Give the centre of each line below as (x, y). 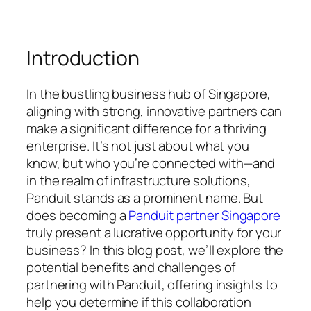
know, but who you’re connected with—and (151, 163)
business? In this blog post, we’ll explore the (155, 250)
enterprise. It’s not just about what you (138, 146)
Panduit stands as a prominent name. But (145, 198)
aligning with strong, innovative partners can (154, 111)
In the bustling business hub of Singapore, (149, 94)
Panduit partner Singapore (204, 216)
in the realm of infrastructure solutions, (138, 181)
